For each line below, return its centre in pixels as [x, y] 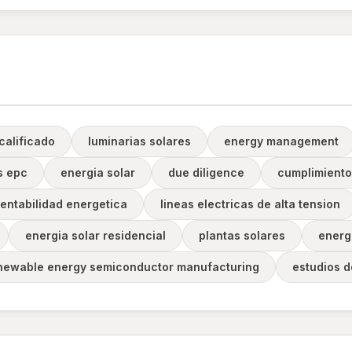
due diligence [206, 172]
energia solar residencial [95, 235]
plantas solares [242, 235]
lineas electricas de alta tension [250, 204]
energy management [281, 141]
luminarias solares [139, 141]
